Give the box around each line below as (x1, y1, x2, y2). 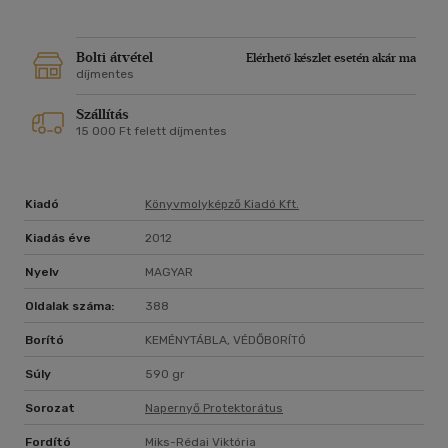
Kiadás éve (25, 231, 91, 246)
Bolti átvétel (76, 49, 153, 67)
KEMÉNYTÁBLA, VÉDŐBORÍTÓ (145, 333, 306, 348)
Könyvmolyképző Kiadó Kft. (145, 197, 299, 212)
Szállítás (76, 106, 129, 124)
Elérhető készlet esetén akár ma (246, 51, 416, 66)
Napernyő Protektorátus (145, 401, 283, 416)
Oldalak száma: (25, 299, 114, 314)
